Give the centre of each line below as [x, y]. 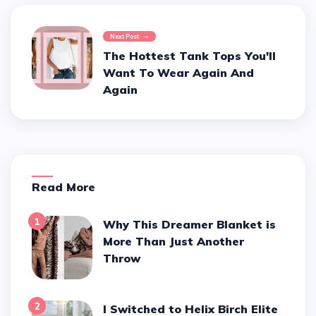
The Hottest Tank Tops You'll [190, 56]
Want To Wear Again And [179, 73]
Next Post [125, 37]
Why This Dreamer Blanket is [110, 225]
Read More [68, 187]
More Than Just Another [174, 242]
